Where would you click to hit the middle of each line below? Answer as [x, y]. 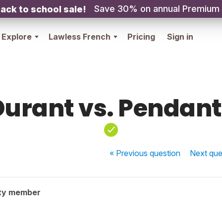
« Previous [130, 153]
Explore [17, 37]
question [165, 153]
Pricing [141, 37]
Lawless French [80, 37]
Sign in [180, 37]
